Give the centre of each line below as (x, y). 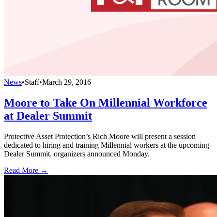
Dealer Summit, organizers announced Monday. (77, 154)
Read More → (26, 170)
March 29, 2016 (67, 82)
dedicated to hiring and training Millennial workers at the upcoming (107, 145)
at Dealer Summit (48, 116)
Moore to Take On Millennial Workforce (106, 103)
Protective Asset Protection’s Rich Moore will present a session (100, 136)
